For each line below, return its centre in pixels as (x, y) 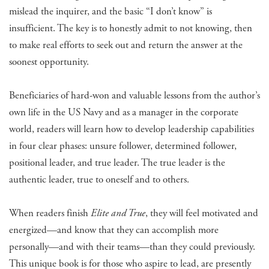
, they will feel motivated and (202, 213)
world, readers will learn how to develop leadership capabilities (131, 129)
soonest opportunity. (49, 62)
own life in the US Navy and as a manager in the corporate (124, 112)
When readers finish (50, 213)
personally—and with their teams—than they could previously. (132, 246)
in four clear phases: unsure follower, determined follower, (123, 146)
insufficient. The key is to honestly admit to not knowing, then (131, 28)
